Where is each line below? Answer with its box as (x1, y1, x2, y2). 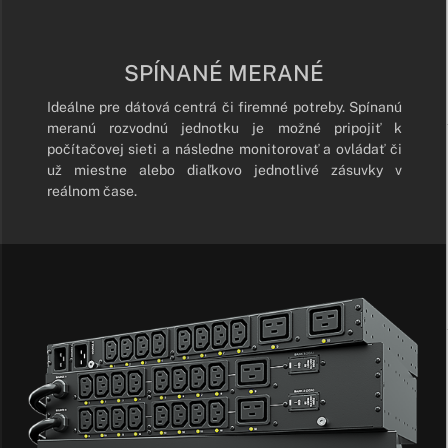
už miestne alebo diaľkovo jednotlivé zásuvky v (46, 161, 403, 178)
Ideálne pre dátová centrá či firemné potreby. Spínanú (46, 98, 403, 115)
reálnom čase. (46, 182, 140, 199)
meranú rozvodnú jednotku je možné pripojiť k (46, 119, 403, 136)
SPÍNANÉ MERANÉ (124, 59, 325, 86)
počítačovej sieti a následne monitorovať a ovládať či (46, 140, 403, 157)
